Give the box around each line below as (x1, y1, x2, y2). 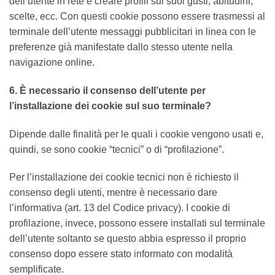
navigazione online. (9, 56, 95, 68)
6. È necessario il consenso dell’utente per (9, 85, 206, 96)
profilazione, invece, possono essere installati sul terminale (9, 218, 265, 229)
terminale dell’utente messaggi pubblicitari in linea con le (9, 26, 256, 37)
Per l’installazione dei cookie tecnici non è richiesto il (9, 172, 239, 183)
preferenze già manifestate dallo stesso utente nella (9, 41, 233, 52)
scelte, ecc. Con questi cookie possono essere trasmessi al (9, 10, 265, 21)
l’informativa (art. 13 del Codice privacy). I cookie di (9, 203, 230, 214)
